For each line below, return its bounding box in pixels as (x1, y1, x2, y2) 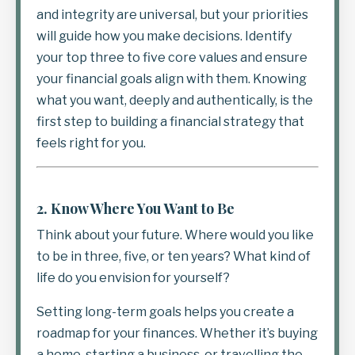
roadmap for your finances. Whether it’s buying (36, 325, 318, 341)
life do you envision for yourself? (36, 269, 230, 285)
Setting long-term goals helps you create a (36, 303, 294, 319)
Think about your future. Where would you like (36, 227, 314, 242)
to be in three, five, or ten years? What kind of (36, 248, 311, 264)
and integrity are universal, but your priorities (36, 6, 308, 22)
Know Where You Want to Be (51, 198, 235, 218)
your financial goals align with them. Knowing (36, 71, 307, 86)
